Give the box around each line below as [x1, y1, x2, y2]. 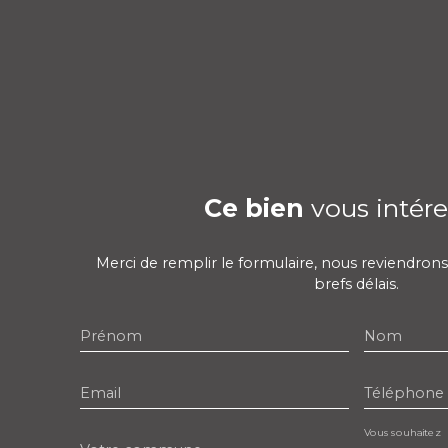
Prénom [80, 327, 142, 346]
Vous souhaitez [363, 426, 440, 440]
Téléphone [363, 384, 444, 403]
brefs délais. [313, 275, 399, 294]
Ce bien [203, 193, 304, 224]
